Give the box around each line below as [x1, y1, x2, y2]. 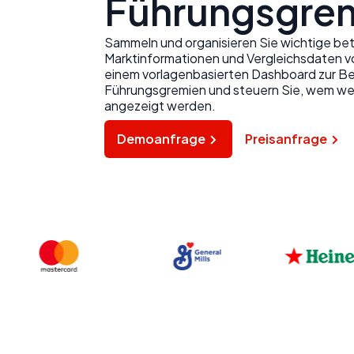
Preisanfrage [245, 130, 327, 147]
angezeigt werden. [104, 97, 216, 114]
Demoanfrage [117, 130, 205, 147]
